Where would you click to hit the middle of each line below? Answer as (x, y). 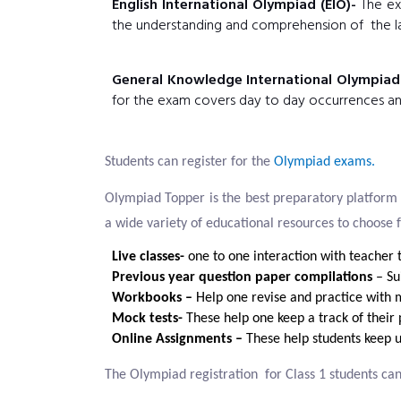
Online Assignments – (179, 339)
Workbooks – (152, 298)
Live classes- (148, 257)
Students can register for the (189, 162)
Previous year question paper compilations (242, 277)
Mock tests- (149, 319)
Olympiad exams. (324, 162)
